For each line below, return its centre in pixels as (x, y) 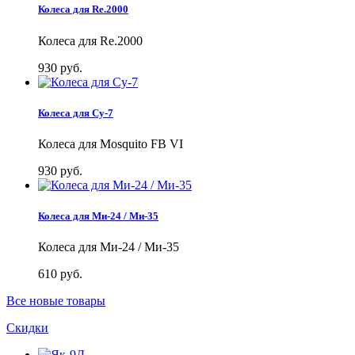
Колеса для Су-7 (76, 113)
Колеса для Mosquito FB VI (111, 143)
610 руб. (60, 274)
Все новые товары (56, 301)
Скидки (27, 328)
